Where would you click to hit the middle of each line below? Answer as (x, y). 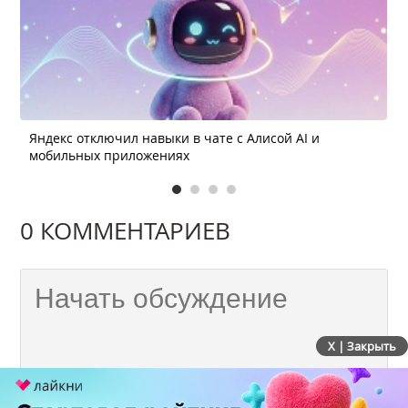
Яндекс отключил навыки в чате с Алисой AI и (175, 138)
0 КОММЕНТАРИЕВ (126, 230)
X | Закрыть (362, 347)
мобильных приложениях (110, 155)
